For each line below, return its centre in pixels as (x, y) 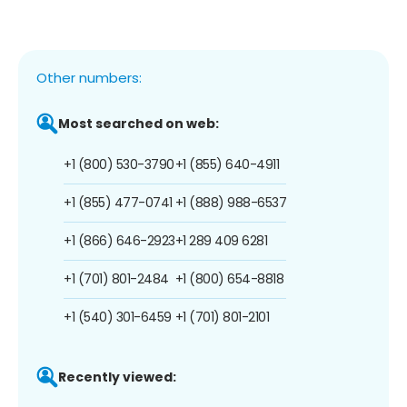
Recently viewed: (117, 377)
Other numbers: (89, 77)
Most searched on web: (139, 123)
